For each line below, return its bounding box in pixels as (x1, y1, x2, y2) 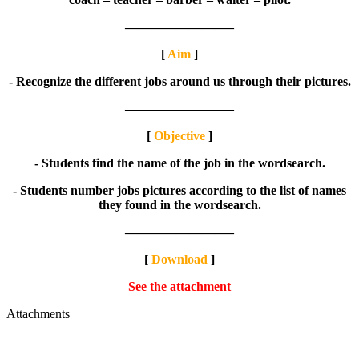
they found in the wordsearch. (98, 197, 261, 212)
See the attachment (128, 279, 231, 293)
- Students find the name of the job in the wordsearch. (34, 155, 325, 170)
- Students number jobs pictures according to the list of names (13, 183, 346, 197)
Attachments (6, 306, 70, 321)
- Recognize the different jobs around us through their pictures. (8, 74, 351, 88)
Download (151, 252, 208, 266)
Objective (154, 128, 205, 143)
